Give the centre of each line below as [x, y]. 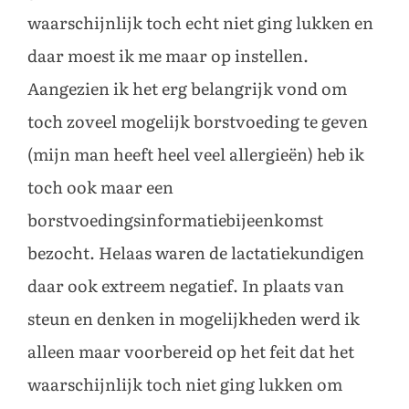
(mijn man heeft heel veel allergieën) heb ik [196, 155]
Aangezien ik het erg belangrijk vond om [187, 89]
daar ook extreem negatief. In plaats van [186, 286]
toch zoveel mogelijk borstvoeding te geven [198, 122]
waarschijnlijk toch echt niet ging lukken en [200, 23]
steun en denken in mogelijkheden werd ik [194, 319]
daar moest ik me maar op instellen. [168, 56]
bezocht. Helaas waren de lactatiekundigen [196, 253]
